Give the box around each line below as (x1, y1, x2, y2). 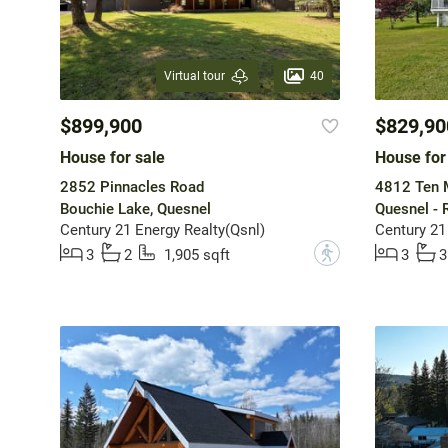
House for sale (59, 148, 165, 168)
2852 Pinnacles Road (59, 178, 204, 197)
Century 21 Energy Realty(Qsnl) (59, 221, 265, 240)
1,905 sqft (163, 246, 230, 265)
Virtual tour (163, 69, 225, 84)
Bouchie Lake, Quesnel (59, 200, 211, 219)
